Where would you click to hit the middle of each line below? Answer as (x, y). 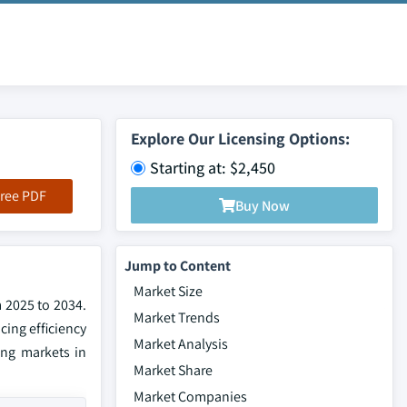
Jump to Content (178, 266)
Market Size (168, 291)
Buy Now (263, 205)
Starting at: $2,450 (213, 168)
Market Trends (177, 318)
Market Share (173, 370)
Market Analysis (181, 344)
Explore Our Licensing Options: (240, 139)
